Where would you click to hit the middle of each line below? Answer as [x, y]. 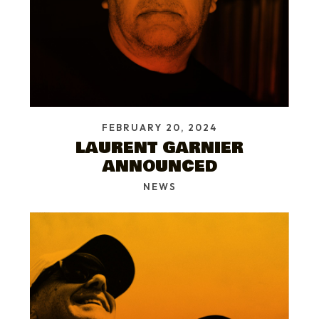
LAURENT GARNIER [159, 147]
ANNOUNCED [159, 166]
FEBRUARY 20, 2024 [159, 127]
